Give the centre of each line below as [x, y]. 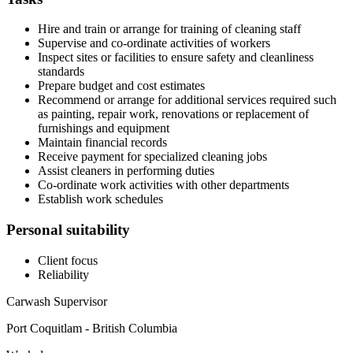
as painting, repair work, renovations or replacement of [173, 114]
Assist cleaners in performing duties [126, 171]
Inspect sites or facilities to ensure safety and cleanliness [176, 58]
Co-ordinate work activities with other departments [163, 185]
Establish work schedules [100, 199]
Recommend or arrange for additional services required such [187, 100]
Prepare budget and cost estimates [121, 86]
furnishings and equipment [104, 128]
